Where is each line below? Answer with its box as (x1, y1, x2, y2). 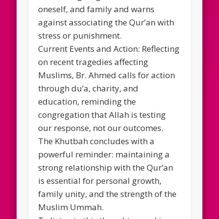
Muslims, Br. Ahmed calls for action (38, 69, 175, 81)
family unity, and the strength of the (38, 188, 177, 199)
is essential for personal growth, (38, 175, 162, 186)
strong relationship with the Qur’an (38, 161, 174, 173)
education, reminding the (38, 95, 136, 107)
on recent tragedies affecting (38, 56, 149, 67)
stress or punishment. (38, 29, 122, 41)
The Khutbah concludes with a (38, 135, 155, 147)
